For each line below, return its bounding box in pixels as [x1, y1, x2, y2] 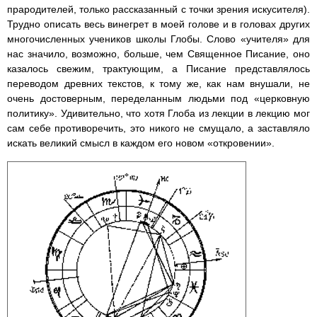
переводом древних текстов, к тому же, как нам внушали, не [7, 78, 310, 90]
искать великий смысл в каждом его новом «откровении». [7, 137, 275, 149]
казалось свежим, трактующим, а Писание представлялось [7, 63, 310, 75]
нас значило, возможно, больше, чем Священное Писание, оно [7, 48, 310, 60]
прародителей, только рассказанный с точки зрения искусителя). [7, 4, 310, 16]
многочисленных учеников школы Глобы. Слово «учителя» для [7, 33, 310, 45]
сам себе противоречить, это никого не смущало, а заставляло [7, 122, 310, 134]
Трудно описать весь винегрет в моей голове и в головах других [7, 18, 310, 30]
